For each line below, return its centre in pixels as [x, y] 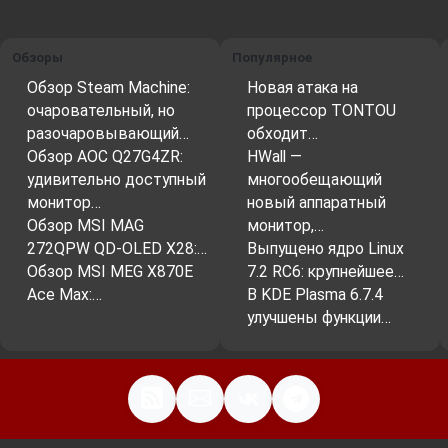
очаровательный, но [101, 111]
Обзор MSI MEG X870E [110, 272]
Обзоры [37, 58]
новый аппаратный [316, 203]
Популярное [272, 58]
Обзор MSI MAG [85, 226]
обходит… [282, 134]
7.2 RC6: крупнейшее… [325, 272]
